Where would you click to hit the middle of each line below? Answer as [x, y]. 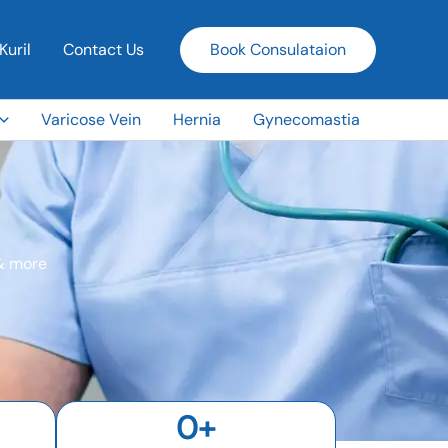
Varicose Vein [91, 119]
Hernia [197, 119]
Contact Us [103, 49]
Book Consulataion [278, 49]
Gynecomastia [306, 119]
